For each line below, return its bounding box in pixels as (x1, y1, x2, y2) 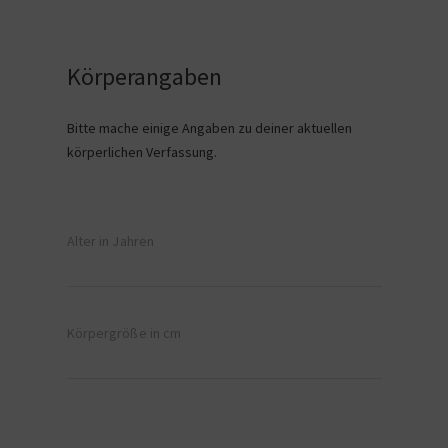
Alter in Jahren (66, 232, 154, 250)
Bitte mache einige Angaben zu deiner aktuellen (66, 119, 352, 137)
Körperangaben (66, 61, 222, 92)
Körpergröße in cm (66, 324, 182, 342)
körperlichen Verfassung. (66, 143, 217, 161)
